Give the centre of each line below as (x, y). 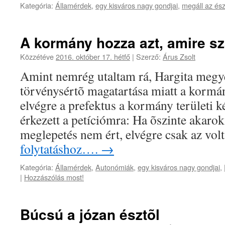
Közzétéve (38, 57)
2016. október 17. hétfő (93, 57)
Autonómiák (115, 167)
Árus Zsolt (179, 57)
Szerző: (148, 57)
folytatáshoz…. (61, 149)
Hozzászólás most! (54, 177)
